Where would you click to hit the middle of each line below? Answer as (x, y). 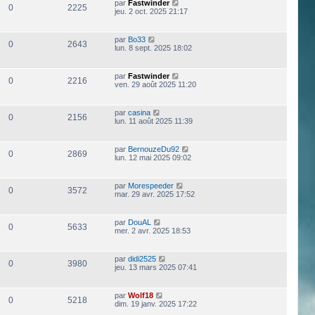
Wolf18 (140, 296)
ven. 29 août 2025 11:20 (155, 85)
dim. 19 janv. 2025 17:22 (155, 304)
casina (139, 113)
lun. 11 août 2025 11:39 (153, 121)
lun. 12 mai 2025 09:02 (153, 158)
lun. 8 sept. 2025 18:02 (153, 48)
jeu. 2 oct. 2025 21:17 (151, 12)
